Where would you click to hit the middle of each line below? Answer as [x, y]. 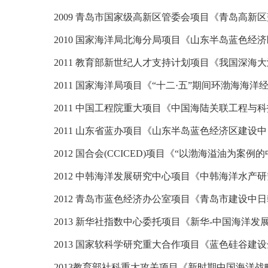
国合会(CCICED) [111, 153]
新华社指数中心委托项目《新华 [142, 222]
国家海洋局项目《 [114, 85]
